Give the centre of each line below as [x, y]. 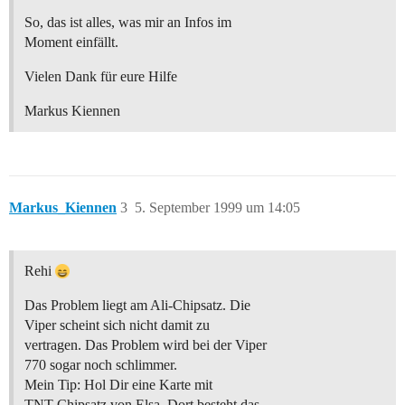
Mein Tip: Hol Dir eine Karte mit [118, 385]
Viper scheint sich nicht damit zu [117, 325]
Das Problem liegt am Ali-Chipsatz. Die [137, 306]
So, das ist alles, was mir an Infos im [128, 23]
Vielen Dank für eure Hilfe [101, 77]
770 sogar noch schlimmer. [101, 365]
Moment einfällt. [71, 42]
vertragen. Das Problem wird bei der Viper [146, 345]
